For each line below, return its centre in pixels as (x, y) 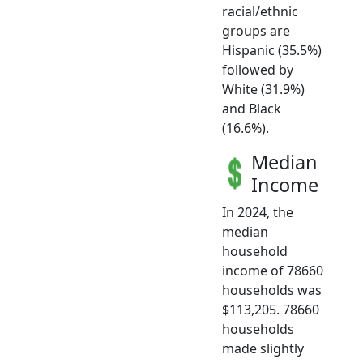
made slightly (263, 348)
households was (272, 290)
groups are (256, 30)
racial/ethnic (260, 11)
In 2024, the (258, 212)
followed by (258, 69)
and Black (252, 108)
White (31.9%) (263, 89)
